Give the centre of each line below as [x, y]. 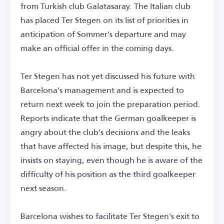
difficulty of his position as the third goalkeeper [108, 174]
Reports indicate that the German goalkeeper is [108, 118]
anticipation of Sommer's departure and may [103, 34]
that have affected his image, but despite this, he [111, 146]
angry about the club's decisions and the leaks [105, 132]
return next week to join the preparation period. [110, 104]
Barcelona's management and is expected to [102, 90]
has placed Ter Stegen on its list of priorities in [104, 20]
